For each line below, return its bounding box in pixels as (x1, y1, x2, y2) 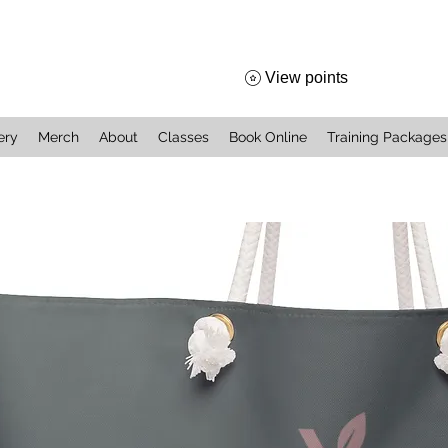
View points (265, 68, 348, 86)
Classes (158, 128, 209, 145)
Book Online (229, 128, 307, 145)
